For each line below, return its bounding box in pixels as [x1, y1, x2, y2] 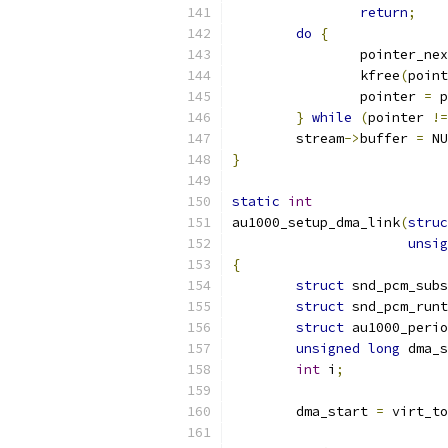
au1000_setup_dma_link [232, 214, 400, 231]
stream [296, 130, 344, 147]
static [232, 193, 280, 210]
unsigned [296, 340, 360, 357]
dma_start [296, 403, 376, 420]
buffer [360, 130, 416, 147]
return [360, 4, 408, 21]
